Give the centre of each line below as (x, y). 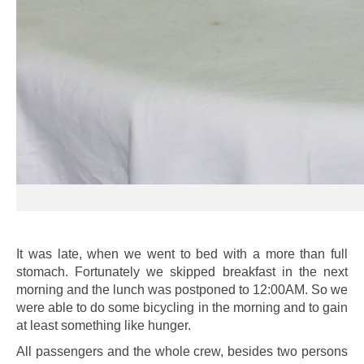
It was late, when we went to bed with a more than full (182, 254)
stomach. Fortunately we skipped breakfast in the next (182, 272)
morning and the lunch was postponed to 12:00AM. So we (182, 290)
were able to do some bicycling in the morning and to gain (182, 308)
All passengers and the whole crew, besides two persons (182, 351)
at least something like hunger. (105, 325)
